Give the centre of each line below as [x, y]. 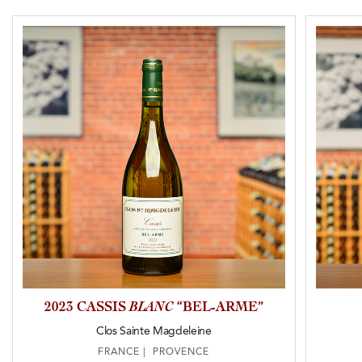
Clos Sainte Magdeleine [154, 331]
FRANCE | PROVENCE [154, 352]
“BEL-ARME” [218, 307]
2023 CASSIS [86, 307]
